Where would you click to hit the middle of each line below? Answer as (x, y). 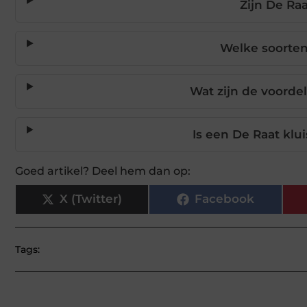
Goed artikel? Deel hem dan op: (103, 171)
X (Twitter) (91, 199)
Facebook (224, 199)
